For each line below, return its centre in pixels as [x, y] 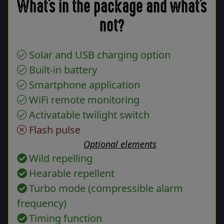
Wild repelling [61, 158]
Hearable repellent [72, 173]
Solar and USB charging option [100, 55]
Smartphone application [84, 85]
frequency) [42, 203]
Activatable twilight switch [89, 115]
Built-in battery [63, 70]
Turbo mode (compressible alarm [106, 188]
